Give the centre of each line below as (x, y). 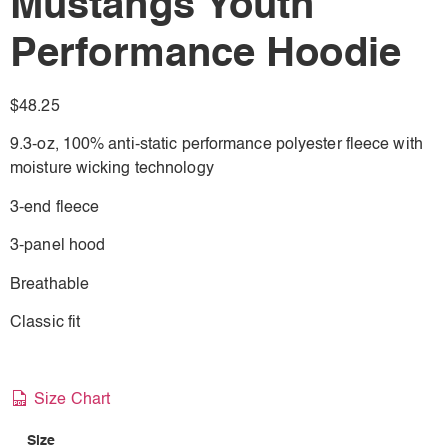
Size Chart (70, 399)
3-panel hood (58, 246)
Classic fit (45, 323)
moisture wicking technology (112, 169)
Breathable (49, 284)
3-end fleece (55, 207)
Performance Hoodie (205, 55)
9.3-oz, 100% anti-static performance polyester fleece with (216, 145)
